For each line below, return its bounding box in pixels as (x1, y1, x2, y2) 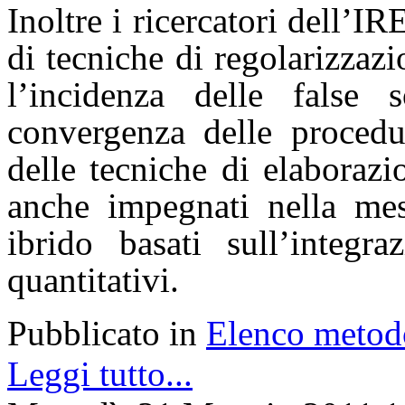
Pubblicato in (7, 314, 197, 353)
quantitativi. (7, 260, 179, 300)
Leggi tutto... (7, 354, 193, 394)
